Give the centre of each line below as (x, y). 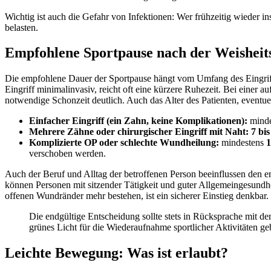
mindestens (243, 143)
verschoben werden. (67, 154)
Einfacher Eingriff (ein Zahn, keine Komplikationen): (138, 121)
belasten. (21, 27)
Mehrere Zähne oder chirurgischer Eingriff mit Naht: (139, 132)
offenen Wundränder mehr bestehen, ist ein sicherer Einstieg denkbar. (137, 196)
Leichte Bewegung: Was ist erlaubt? (116, 253)
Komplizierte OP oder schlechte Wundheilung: (124, 143)
